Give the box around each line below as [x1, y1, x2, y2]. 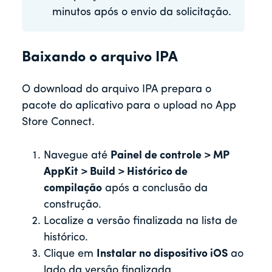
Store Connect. [22, 116, 95, 128]
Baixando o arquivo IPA [22, 50, 178, 65]
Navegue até [44, 149, 110, 161]
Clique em [44, 248, 97, 260]
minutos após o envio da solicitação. [52, 6, 231, 18]
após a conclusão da [102, 182, 208, 194]
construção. [44, 199, 101, 211]
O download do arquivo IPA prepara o [22, 83, 211, 95]
